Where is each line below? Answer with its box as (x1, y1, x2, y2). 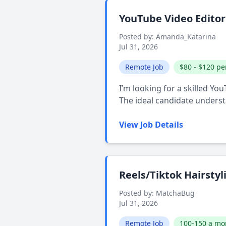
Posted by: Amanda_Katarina (119, 32, 216, 41)
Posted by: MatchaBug (119, 188, 195, 198)
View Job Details (119, 119, 183, 130)
